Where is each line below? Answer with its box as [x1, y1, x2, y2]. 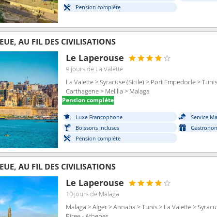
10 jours [66, 189, 89, 198]
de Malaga [90, 189, 119, 198]
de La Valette [87, 64, 123, 73]
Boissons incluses [76, 124, 119, 132]
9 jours [66, 64, 85, 73]
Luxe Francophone [76, 113, 123, 121]
